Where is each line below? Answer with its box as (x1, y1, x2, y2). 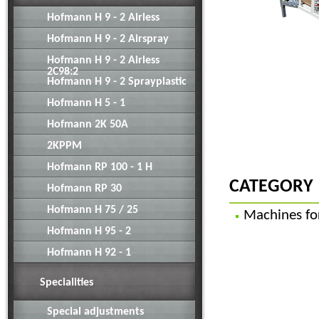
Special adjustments (47, 306, 144, 318)
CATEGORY (229, 178, 313, 196)
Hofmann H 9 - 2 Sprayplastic (47, 76, 187, 88)
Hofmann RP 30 (47, 183, 122, 194)
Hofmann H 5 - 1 (47, 98, 125, 109)
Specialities (40, 277, 93, 288)
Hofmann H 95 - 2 (47, 226, 131, 237)
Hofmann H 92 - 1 (47, 247, 131, 258)
